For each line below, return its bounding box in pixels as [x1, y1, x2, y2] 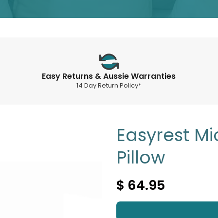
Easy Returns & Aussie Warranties [42, 70, 176, 82]
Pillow [116, 145, 165, 170]
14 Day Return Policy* [76, 80, 142, 90]
